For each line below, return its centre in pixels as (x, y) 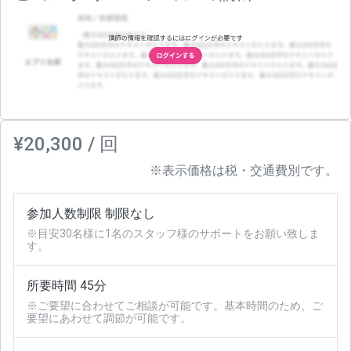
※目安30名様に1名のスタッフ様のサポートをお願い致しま (173, 233)
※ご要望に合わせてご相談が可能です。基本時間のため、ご (175, 305)
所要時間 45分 (67, 285)
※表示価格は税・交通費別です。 (244, 170)
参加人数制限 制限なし (91, 213)
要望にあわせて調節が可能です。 (109, 318)
